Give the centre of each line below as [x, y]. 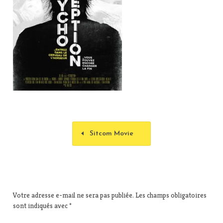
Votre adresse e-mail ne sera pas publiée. [73, 195]
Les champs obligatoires [171, 195]
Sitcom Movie [111, 133]
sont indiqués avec [41, 205]
